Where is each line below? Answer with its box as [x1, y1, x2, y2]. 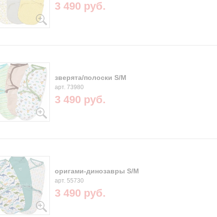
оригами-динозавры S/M [54, 167, 139, 175]
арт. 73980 [54, 83, 84, 91]
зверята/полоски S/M [54, 73, 126, 81]
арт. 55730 [54, 177, 84, 184]
